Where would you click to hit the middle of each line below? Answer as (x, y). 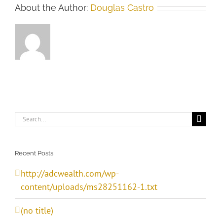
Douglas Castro (122, 8)
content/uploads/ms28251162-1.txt (89, 186)
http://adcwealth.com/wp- (70, 173)
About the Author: (53, 8)
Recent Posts (34, 153)
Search (27, 118)
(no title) (37, 210)
